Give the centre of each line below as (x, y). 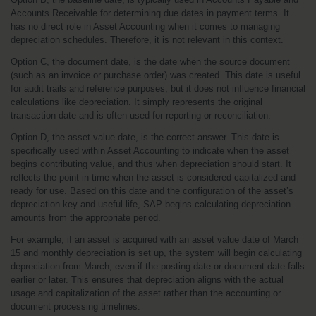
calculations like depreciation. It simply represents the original (136, 102)
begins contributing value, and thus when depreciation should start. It (151, 164)
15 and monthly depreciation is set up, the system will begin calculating (156, 253)
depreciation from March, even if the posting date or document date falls (158, 266)
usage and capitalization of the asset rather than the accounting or (146, 293)
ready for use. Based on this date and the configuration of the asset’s (152, 191)
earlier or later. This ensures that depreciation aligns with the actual (147, 280)
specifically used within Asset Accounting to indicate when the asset (150, 151)
